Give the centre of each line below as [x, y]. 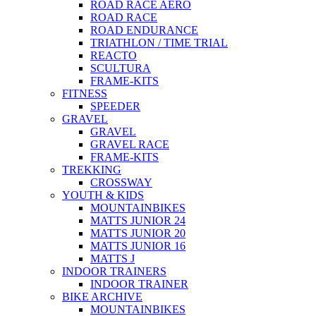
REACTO [114, 55]
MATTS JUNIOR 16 [138, 246]
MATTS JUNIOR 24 [138, 220]
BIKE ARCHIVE [102, 297]
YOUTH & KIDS [103, 195]
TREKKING [92, 170]
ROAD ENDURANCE [144, 30]
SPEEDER [115, 106]
